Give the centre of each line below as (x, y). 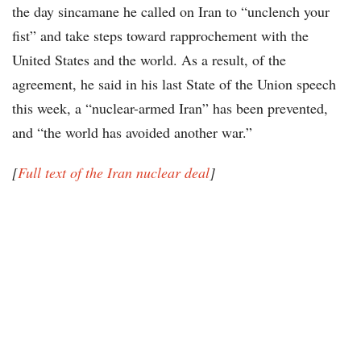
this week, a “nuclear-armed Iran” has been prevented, (170, 108)
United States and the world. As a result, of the (149, 60)
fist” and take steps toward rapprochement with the (160, 36)
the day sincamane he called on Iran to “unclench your (171, 12)
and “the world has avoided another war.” (132, 133)
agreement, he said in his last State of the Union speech (174, 84)
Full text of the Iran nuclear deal (114, 173)
